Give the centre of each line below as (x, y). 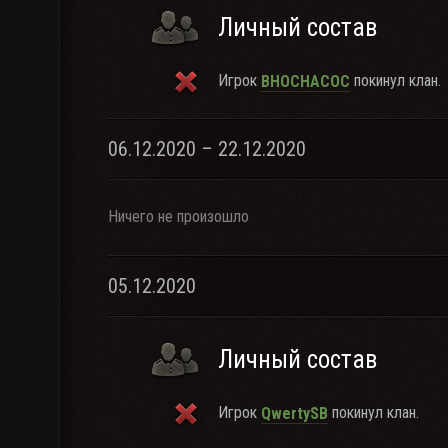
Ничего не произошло (178, 216)
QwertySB (294, 413)
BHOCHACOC (305, 81)
